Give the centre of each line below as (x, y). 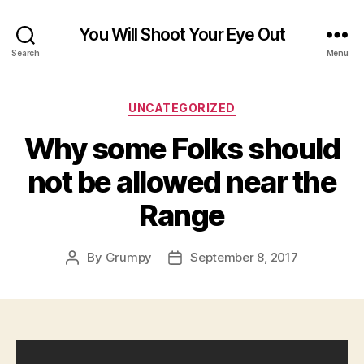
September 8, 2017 (244, 257)
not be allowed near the (182, 182)
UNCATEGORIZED (182, 108)
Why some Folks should (182, 148)
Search (26, 52)
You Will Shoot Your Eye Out (182, 34)
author (91, 275)
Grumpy (129, 257)
